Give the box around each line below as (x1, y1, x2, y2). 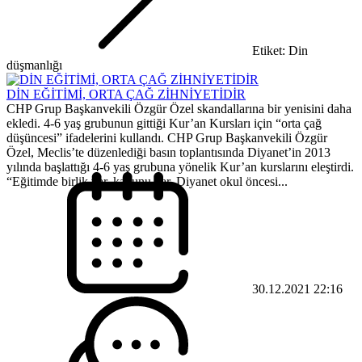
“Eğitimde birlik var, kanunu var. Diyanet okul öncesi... (6, 174, 288, 188)
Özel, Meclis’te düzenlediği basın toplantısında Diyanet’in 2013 (6, 145, 330, 159)
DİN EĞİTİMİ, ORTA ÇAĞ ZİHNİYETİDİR (6, 86, 246, 101)
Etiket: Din (252, 43, 308, 57)
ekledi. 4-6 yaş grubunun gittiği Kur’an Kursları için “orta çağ (6, 116, 322, 130)
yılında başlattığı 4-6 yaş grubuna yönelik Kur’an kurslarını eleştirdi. (6, 159, 354, 174)
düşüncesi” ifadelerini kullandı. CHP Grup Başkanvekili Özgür (6, 130, 327, 145)
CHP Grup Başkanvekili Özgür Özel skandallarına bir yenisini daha (6, 101, 351, 116)
